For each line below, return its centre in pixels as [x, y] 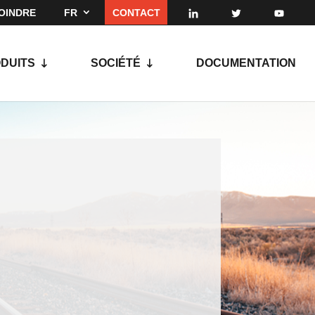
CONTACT [136, 12]
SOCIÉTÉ [116, 63]
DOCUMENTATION [246, 63]
